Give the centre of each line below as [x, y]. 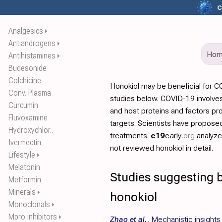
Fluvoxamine [28, 118]
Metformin [25, 180]
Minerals [22, 192]
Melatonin [24, 167]
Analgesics [26, 31]
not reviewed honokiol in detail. [162, 148]
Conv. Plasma [30, 93]
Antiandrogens [32, 43]
